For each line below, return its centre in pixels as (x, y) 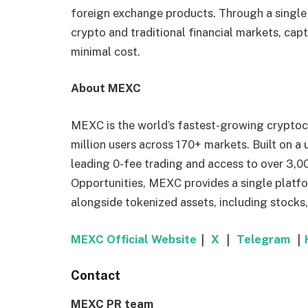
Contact (96, 276)
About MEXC (106, 88)
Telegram (262, 239)
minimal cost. (106, 51)
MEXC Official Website (134, 239)
